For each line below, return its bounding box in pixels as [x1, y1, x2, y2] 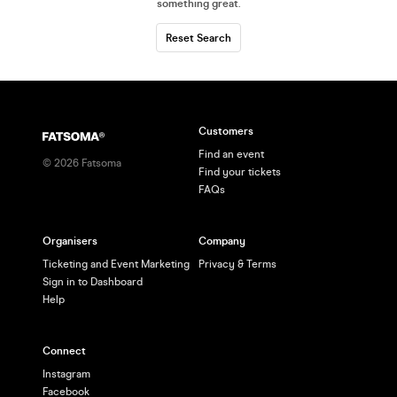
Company [198, 235, 245, 248]
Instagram [43, 368, 90, 381]
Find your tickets [198, 166, 281, 179]
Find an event [198, 148, 264, 161]
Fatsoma [79, 157, 121, 170]
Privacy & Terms [198, 258, 276, 271]
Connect [43, 345, 86, 358]
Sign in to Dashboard [43, 276, 143, 289]
